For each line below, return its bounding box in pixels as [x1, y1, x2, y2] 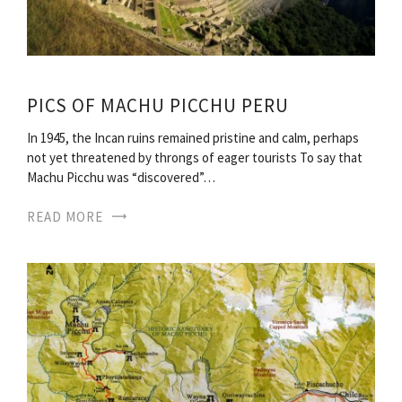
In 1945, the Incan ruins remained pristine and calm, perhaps [27, 128, 359, 146]
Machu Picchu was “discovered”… [27, 168, 215, 186]
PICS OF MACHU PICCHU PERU [27, 92, 289, 118]
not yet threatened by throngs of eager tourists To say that [27, 148, 363, 166]
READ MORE [27, 207, 103, 225]
